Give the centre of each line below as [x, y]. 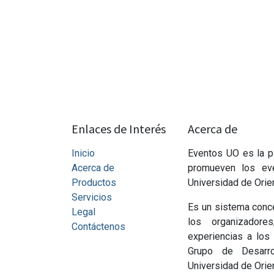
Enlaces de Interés [119, 129]
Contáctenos [98, 227]
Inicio [83, 154]
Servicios [92, 198]
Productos [94, 183]
